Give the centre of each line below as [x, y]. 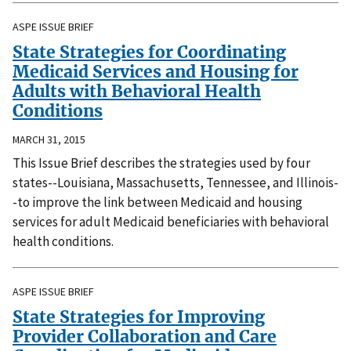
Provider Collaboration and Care [145, 336]
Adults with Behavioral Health [137, 91]
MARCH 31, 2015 [49, 139]
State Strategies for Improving [139, 317]
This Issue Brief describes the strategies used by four [161, 163]
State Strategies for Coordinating [149, 52]
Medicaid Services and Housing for [156, 71]
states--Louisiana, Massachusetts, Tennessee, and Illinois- [175, 182]
